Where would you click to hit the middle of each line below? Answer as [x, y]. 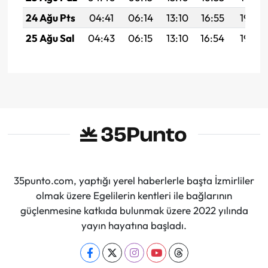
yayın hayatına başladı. [134, 225]
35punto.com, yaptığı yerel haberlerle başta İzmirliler [134, 180]
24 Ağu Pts [50, 17]
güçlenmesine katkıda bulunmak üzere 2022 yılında [134, 210]
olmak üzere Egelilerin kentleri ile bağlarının [134, 195]
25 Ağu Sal [50, 38]
